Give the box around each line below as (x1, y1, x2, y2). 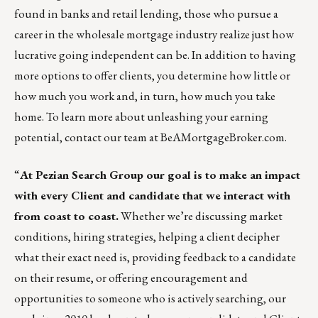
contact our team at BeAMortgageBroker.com (65, 129, 285, 146)
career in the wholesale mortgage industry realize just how (14, 26, 294, 43)
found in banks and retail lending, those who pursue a (14, 6, 278, 22)
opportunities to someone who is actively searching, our (14, 290, 286, 307)
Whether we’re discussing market (119, 208, 283, 224)
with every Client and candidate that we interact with (14, 187, 290, 204)
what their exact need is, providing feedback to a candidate (14, 249, 296, 265)
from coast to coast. (14, 208, 119, 224)
